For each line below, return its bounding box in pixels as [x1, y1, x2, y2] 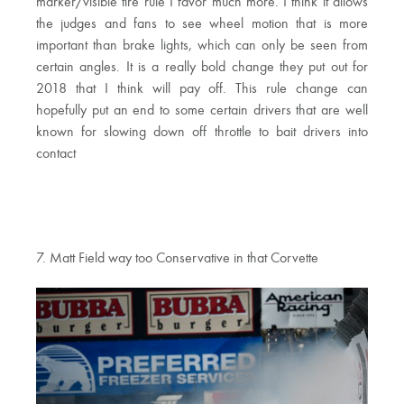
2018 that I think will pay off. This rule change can [36, 81, 368, 96]
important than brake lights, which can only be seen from [36, 38, 368, 53]
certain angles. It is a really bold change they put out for [36, 60, 368, 75]
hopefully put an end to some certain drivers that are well [36, 103, 368, 118]
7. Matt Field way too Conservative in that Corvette [36, 251, 318, 266]
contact [36, 146, 76, 161]
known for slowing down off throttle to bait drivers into [36, 124, 368, 140]
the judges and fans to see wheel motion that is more [36, 16, 368, 32]
